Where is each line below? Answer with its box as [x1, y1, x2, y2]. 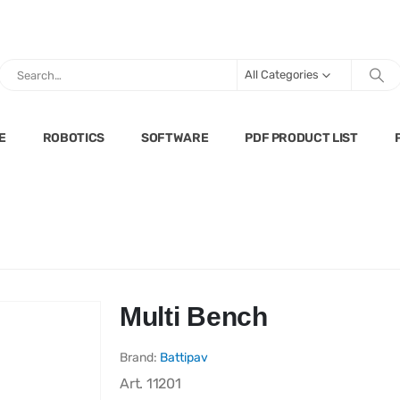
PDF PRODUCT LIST [245, 130, 358, 146]
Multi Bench [120, 302, 268, 332]
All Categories [244, 68, 320, 82]
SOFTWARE [141, 130, 209, 146]
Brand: [120, 350, 160, 366]
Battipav [160, 350, 208, 366]
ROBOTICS [42, 130, 105, 146]
